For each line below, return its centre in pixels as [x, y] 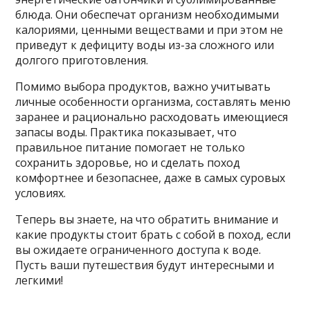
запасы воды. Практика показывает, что [126, 133]
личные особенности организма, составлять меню [153, 102]
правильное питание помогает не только [130, 148]
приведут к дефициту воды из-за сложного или [145, 45]
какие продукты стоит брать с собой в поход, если [153, 235]
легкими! [39, 281]
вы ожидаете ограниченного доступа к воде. [138, 250]
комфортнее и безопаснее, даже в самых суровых [151, 178]
